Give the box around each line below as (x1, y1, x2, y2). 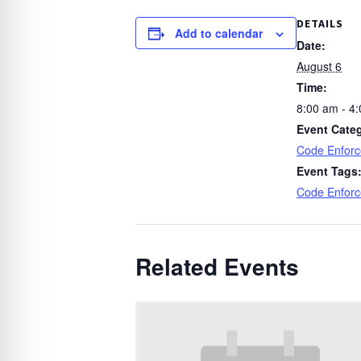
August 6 (297, 58, 342, 75)
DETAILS (297, 16, 343, 31)
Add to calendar (175, 25, 263, 42)
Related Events (135, 250, 299, 284)
